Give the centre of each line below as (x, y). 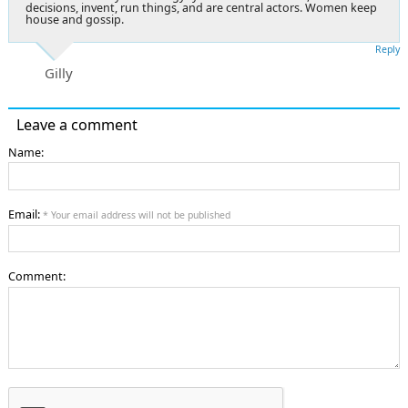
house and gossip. (75, 19)
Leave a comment (77, 124)
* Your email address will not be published (137, 214)
